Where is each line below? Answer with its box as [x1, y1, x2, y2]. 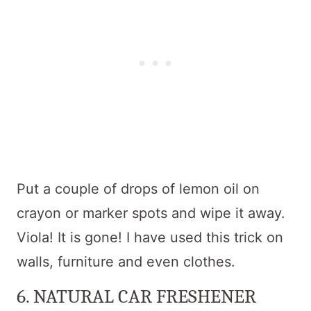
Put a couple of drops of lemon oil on [17, 180, 260, 197]
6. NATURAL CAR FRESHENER [17, 285, 256, 308]
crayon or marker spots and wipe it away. [17, 204, 285, 221]
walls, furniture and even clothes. [17, 253, 235, 270]
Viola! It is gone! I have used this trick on [17, 228, 283, 246]
